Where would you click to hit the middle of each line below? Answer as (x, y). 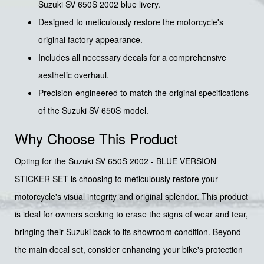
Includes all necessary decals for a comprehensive (132, 57)
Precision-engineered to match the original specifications (143, 92)
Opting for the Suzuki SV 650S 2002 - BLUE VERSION (115, 161)
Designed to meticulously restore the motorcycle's (131, 22)
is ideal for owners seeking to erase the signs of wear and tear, (131, 214)
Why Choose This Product (96, 138)
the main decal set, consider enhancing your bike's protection (129, 249)
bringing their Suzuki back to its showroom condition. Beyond (128, 231)
